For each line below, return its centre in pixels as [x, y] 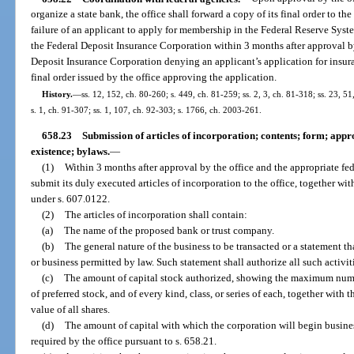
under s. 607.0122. [71, 198]
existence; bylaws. [71, 151]
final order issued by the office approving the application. [154, 77]
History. [57, 94]
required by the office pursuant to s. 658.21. [124, 341]
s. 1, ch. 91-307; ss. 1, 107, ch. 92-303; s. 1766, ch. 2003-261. [147, 109]
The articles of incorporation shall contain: [156, 214]
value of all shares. [71, 309]
